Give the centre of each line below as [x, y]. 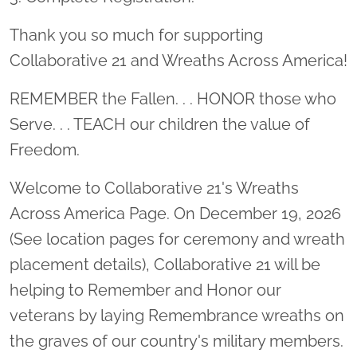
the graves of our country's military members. [177, 341]
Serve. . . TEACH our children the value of [160, 124]
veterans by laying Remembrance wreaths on [177, 316]
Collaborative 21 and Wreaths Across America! [178, 61]
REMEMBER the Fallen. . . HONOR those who [173, 99]
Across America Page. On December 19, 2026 [175, 214]
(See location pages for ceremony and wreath [177, 239]
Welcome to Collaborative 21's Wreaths [154, 188]
